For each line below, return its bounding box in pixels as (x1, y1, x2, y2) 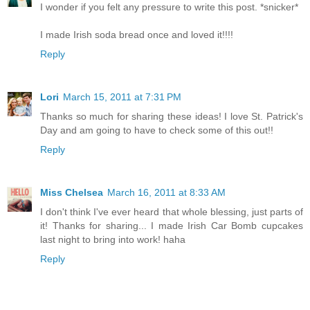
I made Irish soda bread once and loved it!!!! (40, 28, 233, 40)
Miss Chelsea (40, 186, 103, 198)
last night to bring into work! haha (40, 233, 185, 245)
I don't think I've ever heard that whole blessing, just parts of (40, 206, 303, 217)
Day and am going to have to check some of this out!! (40, 124, 273, 136)
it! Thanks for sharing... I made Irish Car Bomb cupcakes (40, 219, 303, 231)
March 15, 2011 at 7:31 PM (63, 91, 181, 102)
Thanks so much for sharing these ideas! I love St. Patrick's (40, 110, 303, 122)
